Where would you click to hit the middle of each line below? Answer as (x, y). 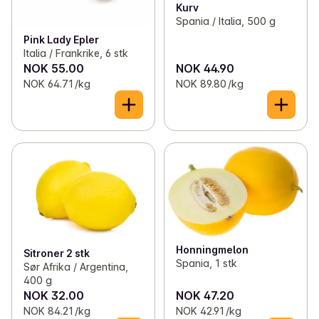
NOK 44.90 (205, 69)
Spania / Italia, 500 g (225, 21)
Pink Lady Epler (61, 40)
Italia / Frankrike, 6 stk (76, 53)
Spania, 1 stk (206, 263)
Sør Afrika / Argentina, (76, 267)
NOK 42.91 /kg (208, 311)
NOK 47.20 (205, 296)
